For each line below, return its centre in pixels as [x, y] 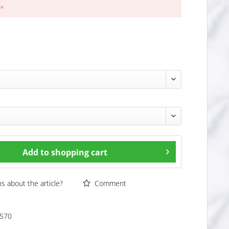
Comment [110, 184]
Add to [36, 153]
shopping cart [79, 153]
